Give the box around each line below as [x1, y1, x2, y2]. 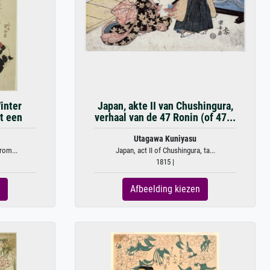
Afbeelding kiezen [130, 183, 200, 195]
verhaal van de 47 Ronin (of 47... [95, 111, 236, 124]
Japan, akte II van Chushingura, [97, 99, 233, 112]
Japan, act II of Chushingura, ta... [115, 145, 215, 155]
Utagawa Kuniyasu [134, 133, 196, 144]
